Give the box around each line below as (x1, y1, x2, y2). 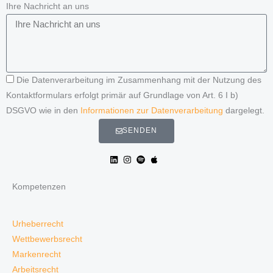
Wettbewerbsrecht (12, 234, 82, 244)
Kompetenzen (12, 182, 66, 191)
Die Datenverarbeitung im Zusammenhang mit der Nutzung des (16, 75, 261, 85)
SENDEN (122, 126, 158, 135)
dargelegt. (223, 105, 264, 115)
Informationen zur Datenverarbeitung (80, 105, 223, 115)
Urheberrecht (12, 219, 63, 229)
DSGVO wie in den (6, 105, 80, 115)
